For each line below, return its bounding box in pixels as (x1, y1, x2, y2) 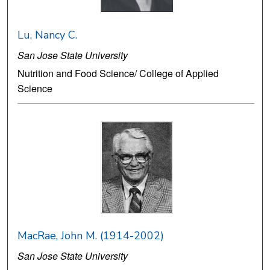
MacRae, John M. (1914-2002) (17, 228, 165, 243)
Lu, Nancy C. (17, 28, 78, 43)
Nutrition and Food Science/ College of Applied (17, 66, 219, 81)
